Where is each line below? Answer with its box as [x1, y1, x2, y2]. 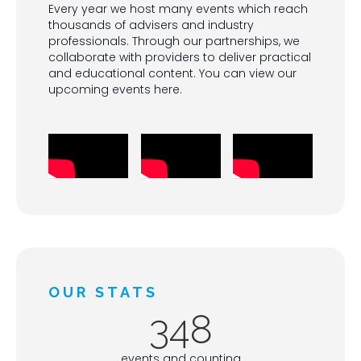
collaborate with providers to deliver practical [48, 49, 311, 66]
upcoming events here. [48, 81, 182, 98]
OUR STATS [48, 283, 158, 301]
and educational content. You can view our [48, 65, 297, 82]
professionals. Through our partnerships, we [48, 33, 300, 50]
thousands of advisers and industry [48, 17, 254, 34]
